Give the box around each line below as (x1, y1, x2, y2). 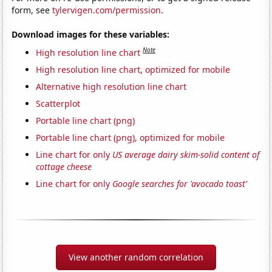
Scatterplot (36, 97, 81, 109)
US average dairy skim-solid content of (112, 148, 260, 160)
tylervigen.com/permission (52, 4, 161, 16)
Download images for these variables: (12, 29, 170, 41)
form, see (12, 4, 53, 16)
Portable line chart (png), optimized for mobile (36, 131, 225, 143)
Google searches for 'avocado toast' (112, 177, 248, 189)
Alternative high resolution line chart (36, 80, 187, 92)
